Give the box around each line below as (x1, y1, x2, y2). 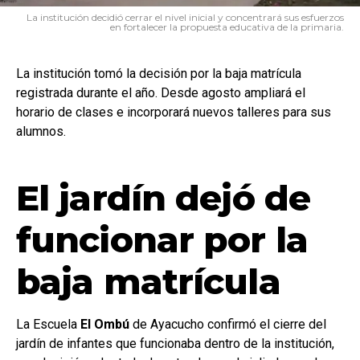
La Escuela (16, 317, 80, 333)
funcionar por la (16, 218, 308, 262)
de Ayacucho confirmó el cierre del (129, 317, 326, 333)
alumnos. (16, 124, 66, 140)
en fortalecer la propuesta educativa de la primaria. (110, 21, 344, 34)
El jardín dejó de (16, 176, 311, 220)
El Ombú (80, 317, 129, 333)
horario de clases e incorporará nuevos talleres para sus (16, 104, 331, 121)
